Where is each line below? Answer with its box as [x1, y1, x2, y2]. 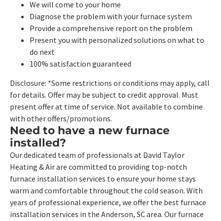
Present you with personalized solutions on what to [30, 35, 204, 45]
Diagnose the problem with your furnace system [30, 11, 192, 22]
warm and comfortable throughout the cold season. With [10, 185, 203, 196]
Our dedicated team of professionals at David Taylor [10, 150, 184, 160]
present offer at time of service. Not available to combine [10, 102, 203, 112]
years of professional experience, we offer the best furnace [10, 197, 206, 208]
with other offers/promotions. [10, 113, 112, 124]
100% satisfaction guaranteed [30, 59, 131, 69]
